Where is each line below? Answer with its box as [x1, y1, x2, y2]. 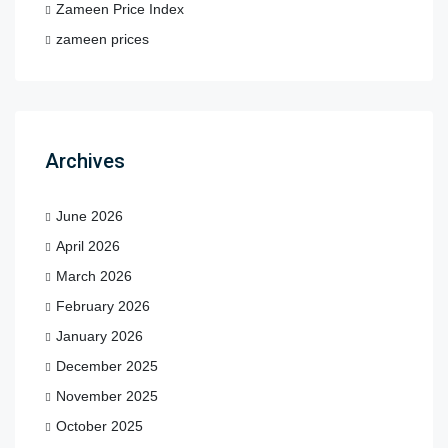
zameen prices [56, 30, 149, 47]
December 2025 [56, 357, 158, 374]
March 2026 [56, 267, 132, 284]
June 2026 [56, 207, 123, 224]
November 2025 [56, 387, 158, 404]
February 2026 [56, 297, 150, 314]
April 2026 [56, 237, 120, 254]
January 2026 [56, 327, 143, 344]
